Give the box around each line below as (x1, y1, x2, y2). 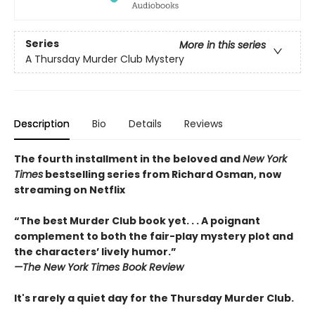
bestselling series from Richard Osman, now (43, 167, 281, 181)
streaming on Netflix (14, 182, 125, 197)
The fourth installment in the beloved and (14, 151, 243, 166)
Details (129, 116, 162, 131)
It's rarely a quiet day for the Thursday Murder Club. (14, 290, 294, 305)
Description (14, 116, 70, 131)
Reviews (184, 116, 223, 131)
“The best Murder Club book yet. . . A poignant (14, 213, 260, 228)
